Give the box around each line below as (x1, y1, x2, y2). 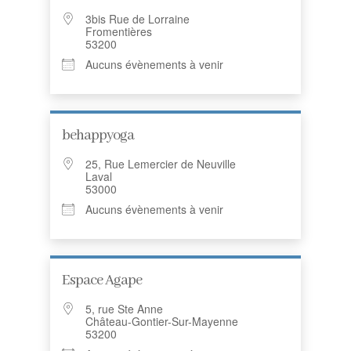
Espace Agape (62, 271, 142, 290)
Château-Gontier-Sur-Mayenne (85, 313, 238, 329)
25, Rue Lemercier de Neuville (85, 156, 236, 172)
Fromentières (85, 24, 152, 39)
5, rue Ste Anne (85, 301, 163, 317)
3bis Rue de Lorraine (85, 11, 190, 27)
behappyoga (62, 126, 134, 145)
